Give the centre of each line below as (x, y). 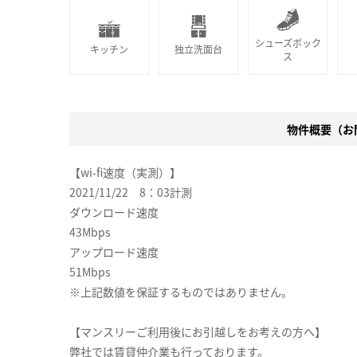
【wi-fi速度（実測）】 (125, 172)
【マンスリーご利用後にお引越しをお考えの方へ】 (198, 331)
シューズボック (288, 42)
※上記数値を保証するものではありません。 (181, 291)
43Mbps (90, 231)
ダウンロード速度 (114, 212)
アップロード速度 (114, 251)
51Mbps (90, 271)
